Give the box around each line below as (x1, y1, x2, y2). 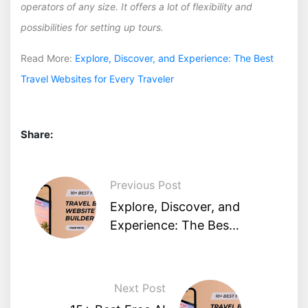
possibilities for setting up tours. (21, 21, 164, 34)
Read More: (21, 52, 75, 65)
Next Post (114, 281, 166, 296)
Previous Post (110, 178, 181, 192)
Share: (21, 128, 53, 142)
